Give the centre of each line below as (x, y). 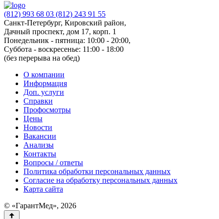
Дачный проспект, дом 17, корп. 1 (60, 31)
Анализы (39, 145)
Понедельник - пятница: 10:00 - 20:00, (67, 40)
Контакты (40, 153)
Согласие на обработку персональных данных (100, 180)
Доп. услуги (44, 92)
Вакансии (40, 136)
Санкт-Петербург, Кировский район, (65, 22)
